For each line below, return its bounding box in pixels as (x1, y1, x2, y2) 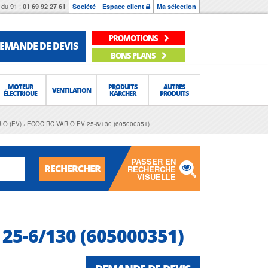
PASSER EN (131, 156, 176, 167)
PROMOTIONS (108, 32, 159, 44)
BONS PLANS (111, 49, 157, 61)
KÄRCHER (109, 89, 136, 98)
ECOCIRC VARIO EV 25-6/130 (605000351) (27, 120, 150, 128)
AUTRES (163, 82, 185, 91)
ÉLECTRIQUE (4, 89, 38, 98)
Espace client (102, 2, 146, 11)
